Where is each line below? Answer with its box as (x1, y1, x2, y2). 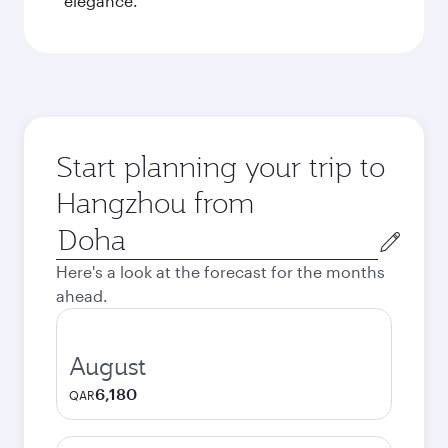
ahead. (56, 286, 108, 305)
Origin (55, 222, 102, 241)
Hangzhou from (56, 184, 254, 221)
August (69, 350, 146, 382)
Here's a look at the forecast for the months (56, 262, 385, 281)
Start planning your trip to (56, 148, 385, 185)
